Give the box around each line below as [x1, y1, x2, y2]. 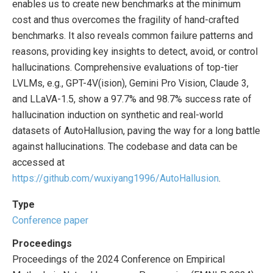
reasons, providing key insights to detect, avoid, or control [12, 46, 258, 57]
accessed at [12, 157, 65, 168]
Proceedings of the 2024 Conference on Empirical [12, 253, 225, 265]
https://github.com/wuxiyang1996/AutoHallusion [12, 172, 219, 184]
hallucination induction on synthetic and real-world [12, 109, 223, 121]
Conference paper [12, 214, 88, 226]
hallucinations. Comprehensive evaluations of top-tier [12, 62, 238, 73]
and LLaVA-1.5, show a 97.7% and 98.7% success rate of [12, 93, 252, 105]
